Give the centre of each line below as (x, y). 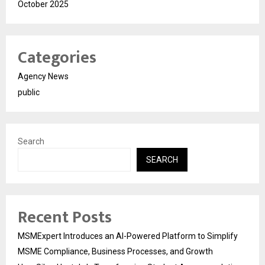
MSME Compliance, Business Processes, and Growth (115, 251)
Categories (57, 57)
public (29, 92)
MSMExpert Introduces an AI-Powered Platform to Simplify (128, 236)
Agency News (43, 76)
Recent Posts (65, 217)
